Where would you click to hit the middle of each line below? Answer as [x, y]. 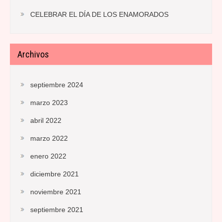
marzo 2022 [49, 138]
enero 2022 [48, 156]
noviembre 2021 [56, 192]
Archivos [33, 54]
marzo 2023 [49, 102]
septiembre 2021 [57, 209]
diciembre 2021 [55, 174]
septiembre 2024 [57, 84]
